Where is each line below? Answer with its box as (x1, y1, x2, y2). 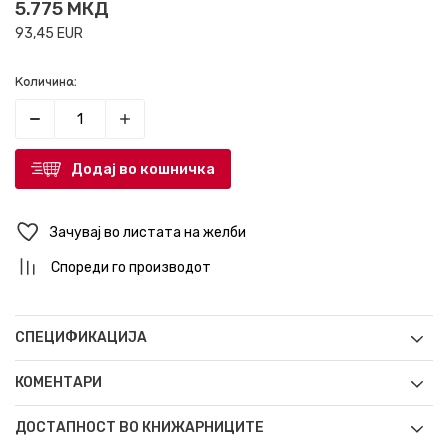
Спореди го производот (51, 259, 211, 277)
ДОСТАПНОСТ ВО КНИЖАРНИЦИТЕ (15, 419, 264, 437)
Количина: (15, 74, 77, 91)
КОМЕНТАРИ (15, 374, 102, 392)
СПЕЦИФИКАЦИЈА (15, 329, 147, 347)
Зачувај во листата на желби (50, 223, 246, 241)
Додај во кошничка (71, 160, 215, 179)
